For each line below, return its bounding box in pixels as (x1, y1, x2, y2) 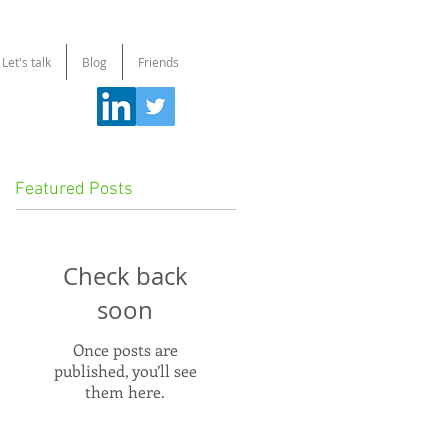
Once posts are (72, 339, 178, 360)
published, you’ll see (53, 360, 197, 381)
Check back (62, 260, 188, 292)
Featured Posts (15, 179, 133, 200)
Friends (137, 54, 179, 70)
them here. (85, 381, 165, 402)
